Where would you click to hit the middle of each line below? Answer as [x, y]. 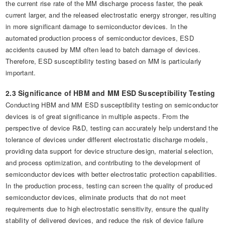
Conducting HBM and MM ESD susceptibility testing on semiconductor [112, 105]
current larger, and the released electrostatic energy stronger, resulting [111, 15]
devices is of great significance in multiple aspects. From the [97, 116]
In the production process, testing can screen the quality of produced [109, 186]
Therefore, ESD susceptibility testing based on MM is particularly [104, 61]
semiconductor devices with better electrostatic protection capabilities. [111, 174]
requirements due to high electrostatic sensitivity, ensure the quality [107, 209]
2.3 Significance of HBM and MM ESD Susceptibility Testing [110, 93]
